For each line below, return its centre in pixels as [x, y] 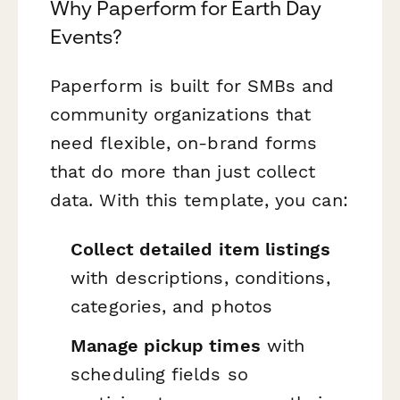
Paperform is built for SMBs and [192, 85]
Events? [87, 36]
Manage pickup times [166, 345]
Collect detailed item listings [200, 250]
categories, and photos [171, 307]
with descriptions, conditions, [200, 278]
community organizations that [181, 114]
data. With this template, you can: [199, 200]
